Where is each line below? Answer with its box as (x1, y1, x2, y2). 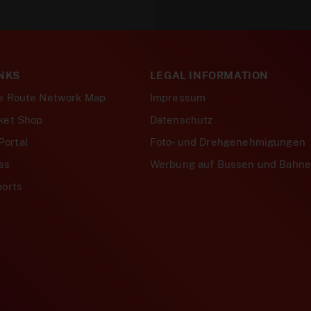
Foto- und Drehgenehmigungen (149, 136, 305, 148)
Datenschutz (149, 114, 213, 126)
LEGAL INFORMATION (149, 69, 269, 81)
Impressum (149, 92, 206, 103)
